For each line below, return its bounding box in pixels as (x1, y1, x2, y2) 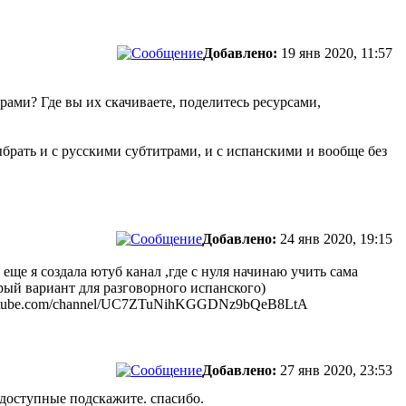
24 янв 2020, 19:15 (276, 231, 396, 246)
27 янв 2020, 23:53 (276, 362, 396, 378)
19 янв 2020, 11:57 (277, 45, 396, 61)
